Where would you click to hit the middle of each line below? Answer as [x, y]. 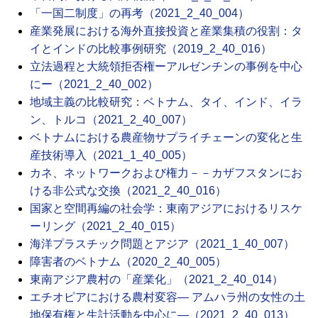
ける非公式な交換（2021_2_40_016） [128, 191]
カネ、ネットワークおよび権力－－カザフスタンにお [166, 173]
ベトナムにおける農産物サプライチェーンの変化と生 [166, 138]
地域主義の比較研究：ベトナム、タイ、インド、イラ [166, 102]
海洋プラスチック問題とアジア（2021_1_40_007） [162, 244]
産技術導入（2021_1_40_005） [111, 155]
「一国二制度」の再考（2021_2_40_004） [139, 13]
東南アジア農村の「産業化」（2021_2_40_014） [157, 280]
